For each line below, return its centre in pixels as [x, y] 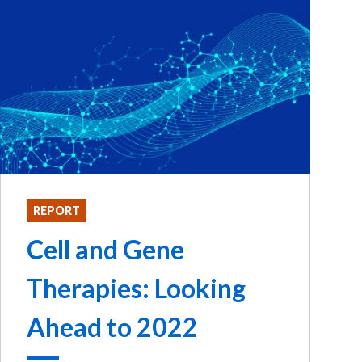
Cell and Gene [105, 249]
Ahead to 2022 [112, 326]
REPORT [57, 210]
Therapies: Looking [136, 288]
